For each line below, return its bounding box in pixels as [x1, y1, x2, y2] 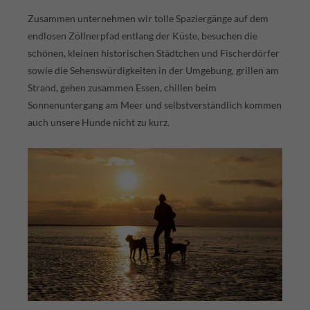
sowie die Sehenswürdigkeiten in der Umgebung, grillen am [28, 64, 279, 77]
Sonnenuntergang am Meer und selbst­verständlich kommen [28, 99, 282, 111]
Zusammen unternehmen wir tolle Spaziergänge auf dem [28, 12, 268, 25]
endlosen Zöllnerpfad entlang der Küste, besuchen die [28, 30, 257, 42]
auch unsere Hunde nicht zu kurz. [28, 116, 170, 129]
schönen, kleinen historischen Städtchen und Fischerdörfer [28, 47, 280, 60]
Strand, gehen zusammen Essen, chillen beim [28, 82, 217, 94]
